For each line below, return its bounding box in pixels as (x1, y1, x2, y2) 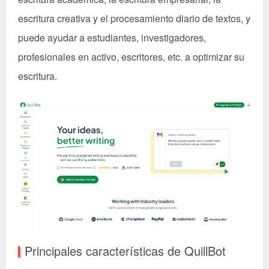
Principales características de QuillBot (25, 242, 226, 260)
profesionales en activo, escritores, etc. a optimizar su (18, 49, 244, 64)
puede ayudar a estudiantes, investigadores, (18, 30, 206, 44)
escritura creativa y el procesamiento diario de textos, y (18, 11, 250, 25)
